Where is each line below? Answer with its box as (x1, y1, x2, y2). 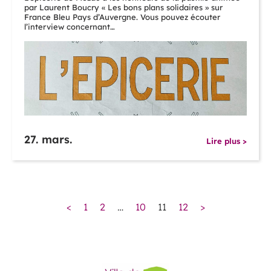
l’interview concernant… (24, 22, 115, 32)
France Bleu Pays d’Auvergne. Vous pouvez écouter (24, 12, 220, 22)
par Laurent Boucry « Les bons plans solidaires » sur (24, 2, 223, 13)
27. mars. (24, 132, 72, 147)
